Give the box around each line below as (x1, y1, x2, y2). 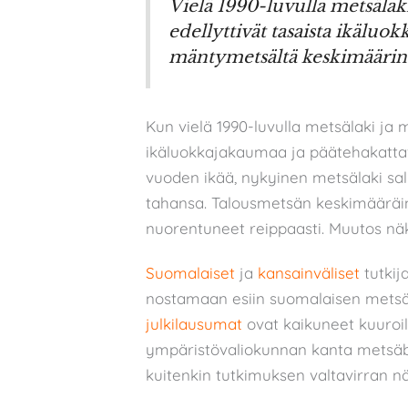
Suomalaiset (146, 262, 235, 282)
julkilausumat (146, 313, 242, 333)
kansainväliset (258, 262, 360, 282)
